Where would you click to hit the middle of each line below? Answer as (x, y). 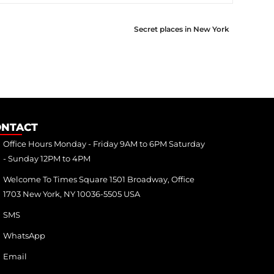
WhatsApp (24, 235)
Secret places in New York (182, 29)
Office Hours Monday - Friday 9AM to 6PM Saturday (104, 143)
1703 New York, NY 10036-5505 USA (71, 194)
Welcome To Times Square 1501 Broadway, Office (98, 179)
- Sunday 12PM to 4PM (46, 158)
